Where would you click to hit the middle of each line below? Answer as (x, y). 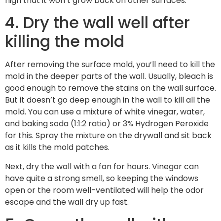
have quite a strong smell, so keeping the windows (102, 178)
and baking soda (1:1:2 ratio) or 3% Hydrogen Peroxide (107, 124)
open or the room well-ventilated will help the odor (104, 190)
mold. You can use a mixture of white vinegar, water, (105, 112)
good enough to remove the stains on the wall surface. (110, 88)
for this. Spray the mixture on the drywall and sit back (108, 136)
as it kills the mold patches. (57, 147)
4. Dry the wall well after (97, 23)
